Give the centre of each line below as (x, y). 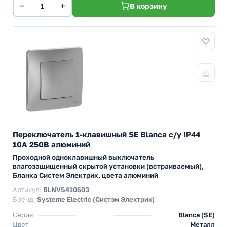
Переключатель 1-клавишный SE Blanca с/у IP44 (106, 134)
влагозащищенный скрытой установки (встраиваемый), (108, 166)
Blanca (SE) (197, 215)
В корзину (148, 6)
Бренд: (25, 199)
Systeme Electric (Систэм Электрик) (96, 199)
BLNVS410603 (66, 190)
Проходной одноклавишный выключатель (83, 157)
